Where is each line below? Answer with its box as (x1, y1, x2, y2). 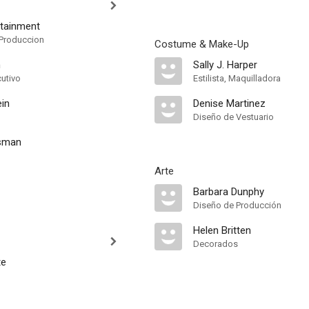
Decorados (193, 239, 238, 249)
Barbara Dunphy (193, 186, 264, 198)
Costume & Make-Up (154, 38, 249, 50)
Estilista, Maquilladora (193, 73, 281, 83)
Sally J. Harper (193, 59, 257, 71)
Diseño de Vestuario (193, 112, 274, 122)
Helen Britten (193, 224, 251, 237)
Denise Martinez (193, 97, 266, 110)
